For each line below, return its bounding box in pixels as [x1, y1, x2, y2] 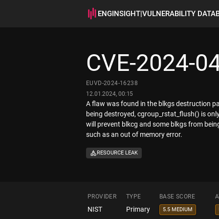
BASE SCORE [159, 193, 195, 200]
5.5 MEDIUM [163, 206, 193, 213]
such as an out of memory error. [86, 131, 182, 138]
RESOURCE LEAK [97, 150, 138, 156]
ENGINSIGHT [98, 9, 140, 18]
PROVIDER [88, 193, 117, 200]
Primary [126, 205, 150, 214]
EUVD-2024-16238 [86, 80, 138, 87]
